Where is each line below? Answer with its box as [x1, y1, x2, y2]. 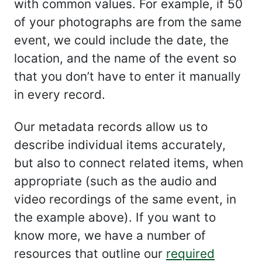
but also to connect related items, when [14, 156, 243, 170]
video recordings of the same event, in [14, 192, 236, 206]
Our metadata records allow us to [14, 119, 208, 134]
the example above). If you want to [14, 210, 216, 225]
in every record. [14, 87, 105, 102]
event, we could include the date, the [14, 33, 229, 47]
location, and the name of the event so [14, 51, 236, 65]
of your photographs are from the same [14, 15, 242, 29]
